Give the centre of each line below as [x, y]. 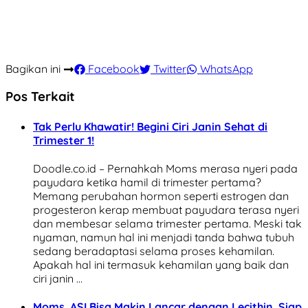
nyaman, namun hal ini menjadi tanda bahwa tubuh [164, 237]
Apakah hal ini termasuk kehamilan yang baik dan [161, 264]
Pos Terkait [40, 97]
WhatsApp [225, 68]
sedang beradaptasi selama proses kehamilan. [154, 251]
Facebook [112, 68]
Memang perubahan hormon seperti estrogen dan [161, 196]
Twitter [168, 68]
